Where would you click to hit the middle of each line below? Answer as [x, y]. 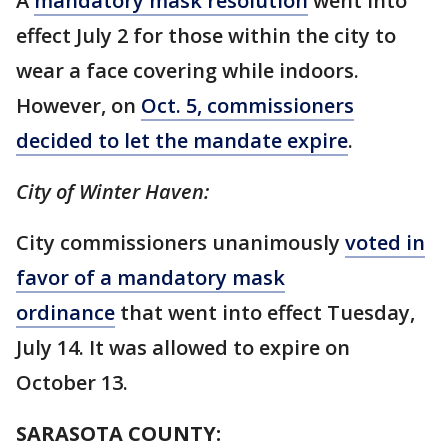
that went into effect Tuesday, [265, 312]
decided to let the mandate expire [182, 140]
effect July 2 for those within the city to [206, 35]
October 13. [72, 382]
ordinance [65, 312]
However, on [78, 105]
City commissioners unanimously [180, 242]
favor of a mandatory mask [150, 277]
